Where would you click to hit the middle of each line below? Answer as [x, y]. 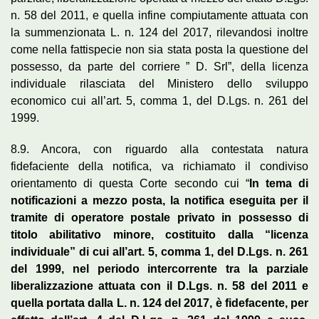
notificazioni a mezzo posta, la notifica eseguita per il [159, 200]
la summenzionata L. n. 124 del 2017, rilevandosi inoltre [159, 32]
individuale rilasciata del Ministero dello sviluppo [159, 83]
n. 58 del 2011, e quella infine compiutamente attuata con [159, 15]
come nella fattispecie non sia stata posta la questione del [159, 49]
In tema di [278, 183]
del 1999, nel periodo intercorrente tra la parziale [159, 268]
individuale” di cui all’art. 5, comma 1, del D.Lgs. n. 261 [159, 251]
